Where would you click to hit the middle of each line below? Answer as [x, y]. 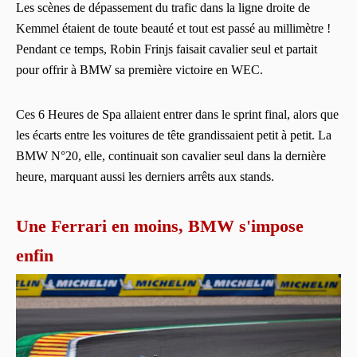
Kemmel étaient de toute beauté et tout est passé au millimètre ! [173, 28]
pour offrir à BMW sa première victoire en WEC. [139, 69]
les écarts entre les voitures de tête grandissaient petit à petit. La [174, 135]
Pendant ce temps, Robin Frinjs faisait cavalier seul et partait [167, 49]
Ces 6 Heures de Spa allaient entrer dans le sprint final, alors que [177, 114]
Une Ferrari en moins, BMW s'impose [160, 226]
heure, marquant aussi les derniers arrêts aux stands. [145, 176]
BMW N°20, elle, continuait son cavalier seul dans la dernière [171, 155]
